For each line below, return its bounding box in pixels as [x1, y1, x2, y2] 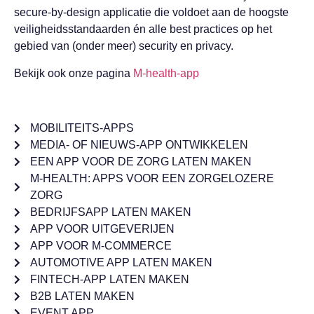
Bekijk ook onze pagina [14, 67, 133, 79]
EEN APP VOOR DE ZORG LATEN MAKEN [29, 155, 252, 168]
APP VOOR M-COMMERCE [29, 239, 172, 252]
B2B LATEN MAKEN [29, 289, 135, 302]
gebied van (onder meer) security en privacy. [14, 40, 233, 53]
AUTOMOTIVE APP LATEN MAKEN [29, 256, 212, 268]
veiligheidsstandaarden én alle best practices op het [14, 23, 272, 36]
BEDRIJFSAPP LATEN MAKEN [29, 205, 191, 218]
